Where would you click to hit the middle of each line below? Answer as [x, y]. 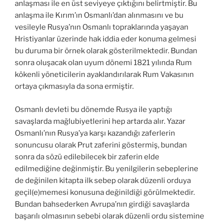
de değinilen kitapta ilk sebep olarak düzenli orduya [103, 180]
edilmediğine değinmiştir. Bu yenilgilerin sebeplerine [107, 168]
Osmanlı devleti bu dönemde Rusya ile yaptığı [93, 109]
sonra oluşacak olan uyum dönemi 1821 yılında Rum [103, 63]
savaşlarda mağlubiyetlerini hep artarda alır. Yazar [100, 121]
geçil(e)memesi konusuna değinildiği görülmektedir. [105, 192]
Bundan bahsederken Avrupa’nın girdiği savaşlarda [102, 204]
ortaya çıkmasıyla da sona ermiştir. [74, 87]
